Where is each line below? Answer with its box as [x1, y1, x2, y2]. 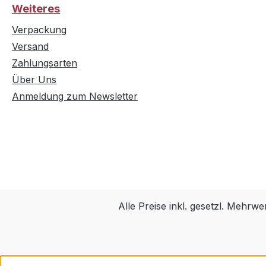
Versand [12, 40, 49, 53]
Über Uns [12, 74, 56, 86]
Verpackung [12, 24, 66, 36]
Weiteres [12, 2, 60, 15]
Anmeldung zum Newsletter [12, 90, 138, 103]
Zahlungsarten [12, 57, 77, 69]
